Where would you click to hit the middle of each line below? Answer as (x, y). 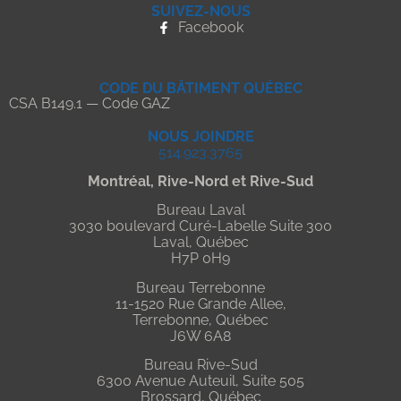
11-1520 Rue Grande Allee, (200, 303)
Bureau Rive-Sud (200, 365)
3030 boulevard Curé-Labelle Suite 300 (200, 226)
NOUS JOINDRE (200, 136)
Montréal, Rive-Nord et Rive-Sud (200, 181)
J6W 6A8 (200, 336)
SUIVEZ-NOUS (200, 11)
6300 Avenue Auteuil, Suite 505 (200, 381)
